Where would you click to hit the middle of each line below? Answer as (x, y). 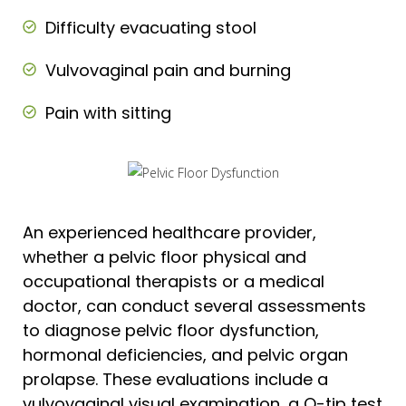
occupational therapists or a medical (174, 282)
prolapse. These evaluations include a (175, 380)
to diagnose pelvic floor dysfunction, (171, 331)
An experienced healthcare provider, (169, 233)
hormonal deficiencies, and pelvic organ (185, 355)
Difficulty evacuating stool (151, 28)
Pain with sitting (108, 113)
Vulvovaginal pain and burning (168, 71)
